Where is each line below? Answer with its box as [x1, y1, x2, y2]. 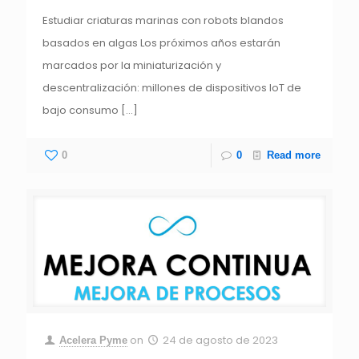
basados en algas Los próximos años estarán [42, 34, 280, 50]
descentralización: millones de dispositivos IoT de [42, 79, 301, 95]
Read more [267, 148, 321, 161]
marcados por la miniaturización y [42, 57, 221, 73]
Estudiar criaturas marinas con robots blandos [42, 12, 284, 28]
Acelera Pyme [59, 333, 128, 346]
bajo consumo [42, 102, 119, 118]
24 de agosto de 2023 [163, 332, 279, 348]
